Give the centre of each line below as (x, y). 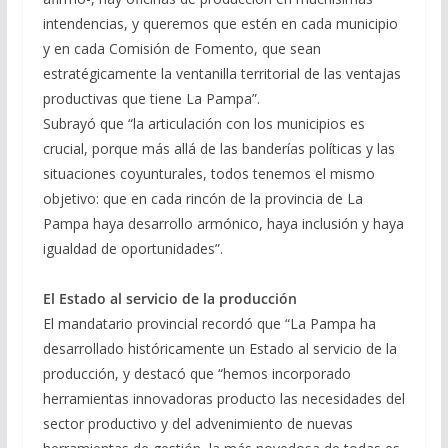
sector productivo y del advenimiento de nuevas (197, 423)
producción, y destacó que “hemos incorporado (196, 373)
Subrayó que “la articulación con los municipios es (203, 123)
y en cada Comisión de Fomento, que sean (181, 48)
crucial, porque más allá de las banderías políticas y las (218, 148)
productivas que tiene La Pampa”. (151, 98)
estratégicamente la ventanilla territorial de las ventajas (221, 73)
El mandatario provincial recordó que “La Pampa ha (209, 323)
